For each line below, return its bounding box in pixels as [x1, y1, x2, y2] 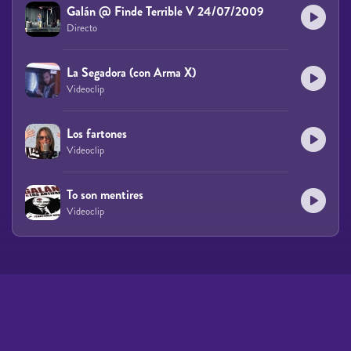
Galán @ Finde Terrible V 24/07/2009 [67, 2, 264, 20]
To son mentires [67, 185, 143, 204]
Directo [67, 20, 97, 35]
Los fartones [67, 124, 127, 143]
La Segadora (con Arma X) [67, 63, 196, 81]
